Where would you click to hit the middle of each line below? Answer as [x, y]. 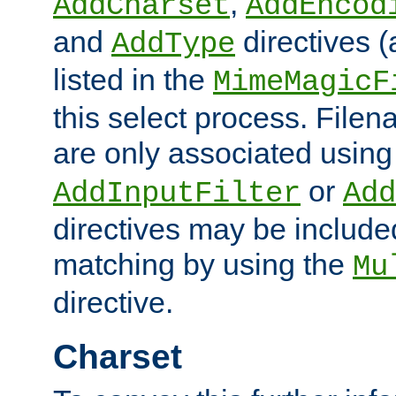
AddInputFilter [177, 193]
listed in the [133, 79]
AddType [173, 44]
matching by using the [203, 264]
